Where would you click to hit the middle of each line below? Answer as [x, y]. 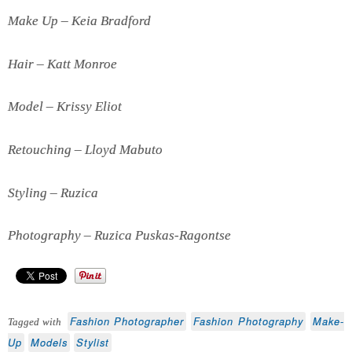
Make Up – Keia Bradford [79, 21]
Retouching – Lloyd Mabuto [85, 150]
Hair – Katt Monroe [62, 64]
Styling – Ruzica [53, 192]
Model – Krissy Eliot [65, 107]
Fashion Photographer [127, 321]
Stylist [93, 342]
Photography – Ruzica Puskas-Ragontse [119, 236]
